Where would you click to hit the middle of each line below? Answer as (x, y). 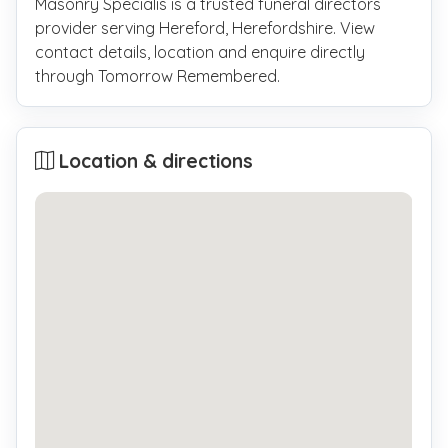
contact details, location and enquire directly (200, 51)
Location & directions (154, 160)
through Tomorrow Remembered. (158, 75)
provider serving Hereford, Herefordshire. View (205, 27)
